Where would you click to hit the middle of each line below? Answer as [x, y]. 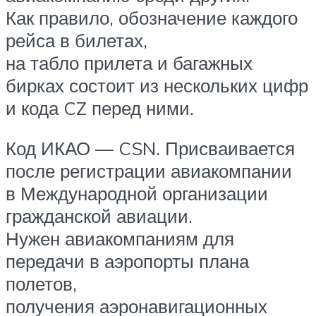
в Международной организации [137, 194]
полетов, [41, 284]
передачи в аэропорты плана [127, 261]
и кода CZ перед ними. [100, 108]
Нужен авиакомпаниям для [120, 239]
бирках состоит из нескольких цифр [157, 85]
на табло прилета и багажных [129, 62]
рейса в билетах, [77, 40]
